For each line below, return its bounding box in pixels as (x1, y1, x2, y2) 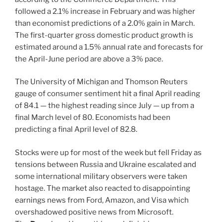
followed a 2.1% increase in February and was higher (15, 6, 195, 16)
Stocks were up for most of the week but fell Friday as (15, 148, 202, 157)
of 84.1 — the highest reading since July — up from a (15, 101, 194, 111)
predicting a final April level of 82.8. (15, 125, 137, 134)
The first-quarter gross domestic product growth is (15, 30, 193, 40)
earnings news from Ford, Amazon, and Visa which (15, 195, 189, 205)
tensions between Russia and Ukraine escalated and (15, 160, 196, 169)
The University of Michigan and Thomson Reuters (15, 77, 188, 87)
